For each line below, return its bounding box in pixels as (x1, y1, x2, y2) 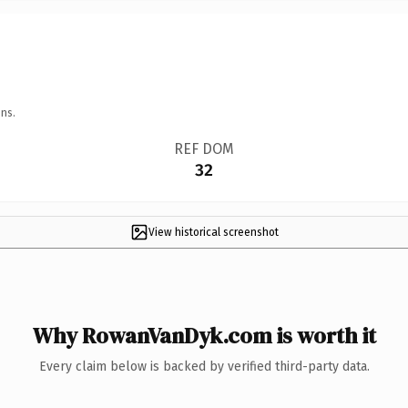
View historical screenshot (148, 225, 279, 239)
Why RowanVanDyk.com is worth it (32, 320, 376, 351)
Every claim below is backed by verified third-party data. (38, 358, 370, 374)
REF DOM (173, 139, 234, 158)
